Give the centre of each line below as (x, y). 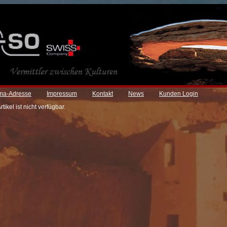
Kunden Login (179, 94)
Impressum (62, 94)
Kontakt (103, 94)
